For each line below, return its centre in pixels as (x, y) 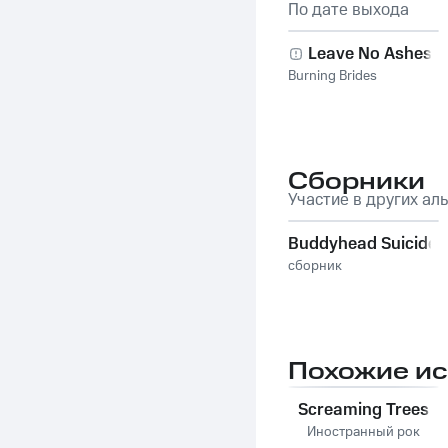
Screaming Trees (363, 410)
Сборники (356, 182)
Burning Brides (332, 76)
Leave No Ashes (370, 54)
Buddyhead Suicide (362, 244)
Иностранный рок (363, 432)
